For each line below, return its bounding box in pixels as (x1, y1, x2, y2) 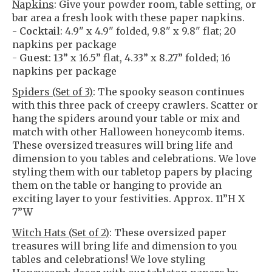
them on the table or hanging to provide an (12, 178, 222, 191)
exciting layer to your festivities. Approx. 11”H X (12, 192, 245, 205)
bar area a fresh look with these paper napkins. (12, 11, 245, 24)
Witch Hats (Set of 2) (12, 226, 109, 239)
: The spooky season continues (93, 85, 245, 98)
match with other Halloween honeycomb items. (12, 125, 245, 138)
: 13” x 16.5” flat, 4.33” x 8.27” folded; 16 (49, 51, 231, 64)
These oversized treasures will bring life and (12, 138, 233, 151)
